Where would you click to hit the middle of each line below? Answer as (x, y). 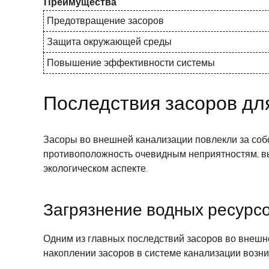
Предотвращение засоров (105, 21)
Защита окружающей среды (109, 42)
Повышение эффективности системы (131, 63)
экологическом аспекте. (95, 169)
